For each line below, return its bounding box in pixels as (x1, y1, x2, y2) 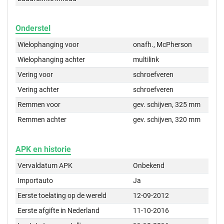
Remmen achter (17, 115, 67, 124)
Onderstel (15, 23, 50, 33)
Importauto (17, 176, 53, 185)
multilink (133, 55, 159, 64)
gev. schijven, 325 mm (133, 100, 201, 109)
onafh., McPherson (133, 40, 192, 49)
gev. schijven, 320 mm (133, 115, 201, 124)
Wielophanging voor (17, 40, 79, 49)
